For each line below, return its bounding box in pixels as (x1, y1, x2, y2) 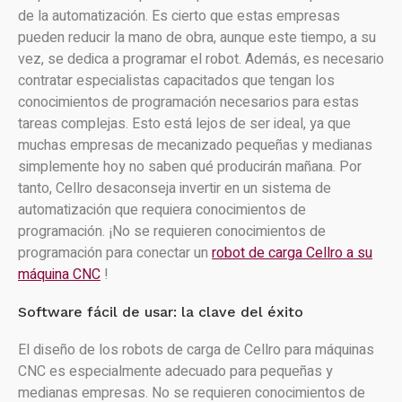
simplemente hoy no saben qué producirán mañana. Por (18, 156, 362, 178)
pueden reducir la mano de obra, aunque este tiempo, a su (18, 27, 376, 48)
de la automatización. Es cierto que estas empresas (18, 5, 340, 27)
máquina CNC (18, 264, 100, 285)
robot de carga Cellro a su (212, 242, 372, 264)
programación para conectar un (18, 242, 212, 264)
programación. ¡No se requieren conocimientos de (18, 221, 326, 242)
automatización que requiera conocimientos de (18, 199, 306, 221)
